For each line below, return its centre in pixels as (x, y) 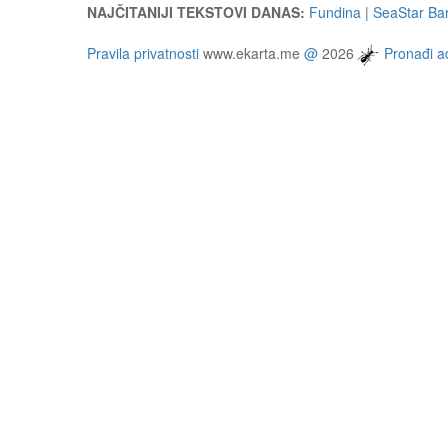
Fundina (335, 12)
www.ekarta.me (251, 52)
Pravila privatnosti (143, 52)
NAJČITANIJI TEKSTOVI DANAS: (196, 12)
